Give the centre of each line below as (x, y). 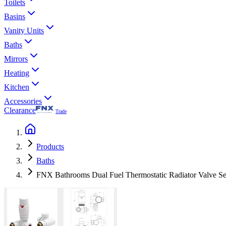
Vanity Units (24, 31)
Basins (15, 16)
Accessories (23, 101)
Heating (17, 73)
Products (50, 147)
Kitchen (17, 87)
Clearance (20, 110)
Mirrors (16, 59)
